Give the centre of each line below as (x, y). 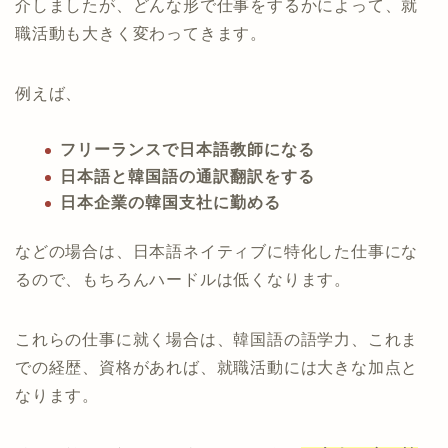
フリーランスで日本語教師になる (187, 149)
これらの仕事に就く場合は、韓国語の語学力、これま (217, 340)
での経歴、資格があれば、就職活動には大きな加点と (217, 368)
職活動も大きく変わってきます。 (141, 33)
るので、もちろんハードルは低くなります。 (183, 280)
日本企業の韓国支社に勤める (170, 203)
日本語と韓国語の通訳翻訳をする (187, 176)
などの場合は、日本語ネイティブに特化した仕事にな (217, 252)
